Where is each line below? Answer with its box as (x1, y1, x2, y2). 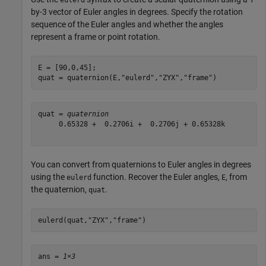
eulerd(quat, (37, 216, 88, 224)
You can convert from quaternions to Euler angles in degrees (31, 160, 251, 170)
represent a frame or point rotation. (31, 32, 160, 42)
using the (31, 172, 66, 182)
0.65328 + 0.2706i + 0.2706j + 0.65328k (37, 119, 225, 128)
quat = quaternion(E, (37, 73, 121, 82)
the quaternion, (31, 185, 88, 195)
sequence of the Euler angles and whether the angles (31, 20, 223, 30)
